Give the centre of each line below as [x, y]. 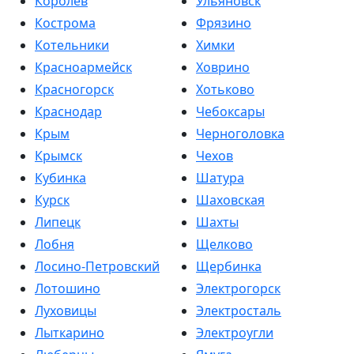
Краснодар [68, 111]
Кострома [65, 23]
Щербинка [229, 266]
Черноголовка [240, 134]
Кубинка [60, 178]
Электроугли [235, 333]
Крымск [58, 156]
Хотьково [225, 89]
